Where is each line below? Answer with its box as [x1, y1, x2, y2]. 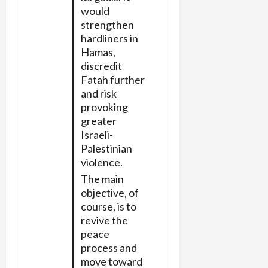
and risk [80, 86, 117, 100]
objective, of [80, 185, 139, 199]
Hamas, [80, 45, 115, 59]
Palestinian [80, 141, 132, 155]
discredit [80, 59, 122, 72]
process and [80, 240, 137, 254]
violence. [80, 155, 123, 169]
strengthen [80, 17, 134, 31]
